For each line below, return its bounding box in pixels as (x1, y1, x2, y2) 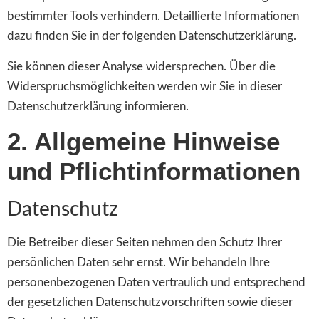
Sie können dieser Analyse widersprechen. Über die (7, 60, 276, 73)
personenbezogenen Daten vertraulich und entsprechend (7, 276, 305, 289)
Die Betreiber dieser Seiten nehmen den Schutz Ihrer (7, 236, 282, 249)
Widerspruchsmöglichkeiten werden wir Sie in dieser (7, 80, 282, 93)
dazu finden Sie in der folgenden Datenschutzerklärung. (7, 30, 296, 43)
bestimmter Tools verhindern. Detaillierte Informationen (7, 10, 299, 23)
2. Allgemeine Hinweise (7, 127, 280, 156)
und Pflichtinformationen (7, 157, 300, 186)
